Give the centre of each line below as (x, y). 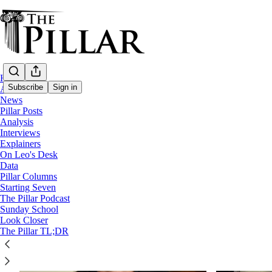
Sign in (65, 87)
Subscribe (25, 87)
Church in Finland (106, 136)
